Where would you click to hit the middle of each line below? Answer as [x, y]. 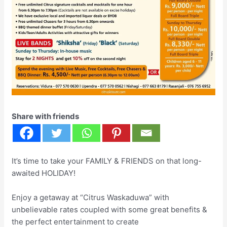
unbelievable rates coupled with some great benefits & [110, 210]
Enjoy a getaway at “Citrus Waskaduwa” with [91, 198]
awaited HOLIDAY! [44, 173]
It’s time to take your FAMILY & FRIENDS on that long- [107, 161]
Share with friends [46, 117]
